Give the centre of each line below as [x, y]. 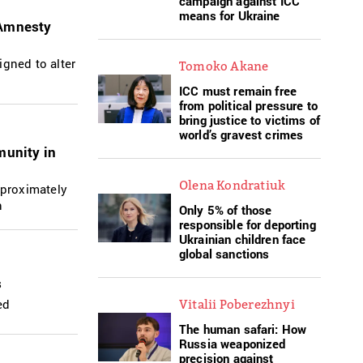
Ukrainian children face [243, 239]
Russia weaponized [233, 343]
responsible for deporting [248, 224]
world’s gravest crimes [241, 134]
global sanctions [224, 253]
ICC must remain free [238, 90]
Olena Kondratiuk [233, 184]
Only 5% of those [226, 209]
